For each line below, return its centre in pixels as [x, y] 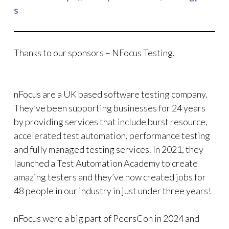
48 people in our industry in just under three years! [112, 191]
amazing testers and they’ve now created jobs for [110, 177]
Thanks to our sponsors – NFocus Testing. [94, 53]
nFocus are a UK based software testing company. [111, 94]
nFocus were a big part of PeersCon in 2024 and [107, 218]
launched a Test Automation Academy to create [106, 163]
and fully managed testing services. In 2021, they [109, 149]
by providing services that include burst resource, [111, 122]
